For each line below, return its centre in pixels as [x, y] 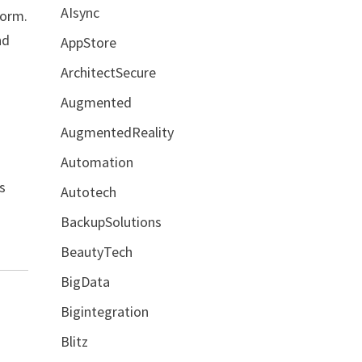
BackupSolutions [111, 221]
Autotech [88, 192]
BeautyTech [96, 251]
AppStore [88, 42]
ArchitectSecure [108, 72]
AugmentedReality [117, 132]
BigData [85, 281]
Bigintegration [104, 311]
